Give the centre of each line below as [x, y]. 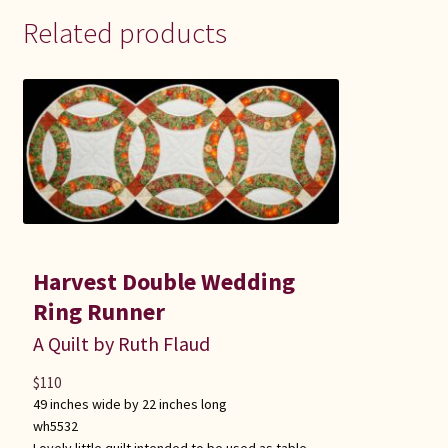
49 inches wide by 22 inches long [129, 403]
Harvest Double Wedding [163, 281]
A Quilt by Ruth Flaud [121, 343]
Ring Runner [98, 311]
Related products [124, 32]
